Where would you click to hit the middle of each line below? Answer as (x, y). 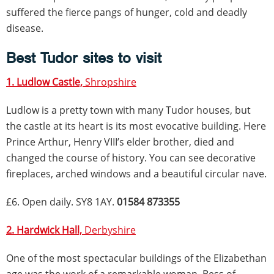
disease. (25, 28)
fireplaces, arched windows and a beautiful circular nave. (136, 174)
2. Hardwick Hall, (45, 230)
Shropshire (111, 82)
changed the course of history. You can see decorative (131, 158)
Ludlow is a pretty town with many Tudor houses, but (128, 110)
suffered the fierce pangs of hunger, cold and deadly (127, 12)
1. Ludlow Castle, (46, 82)
